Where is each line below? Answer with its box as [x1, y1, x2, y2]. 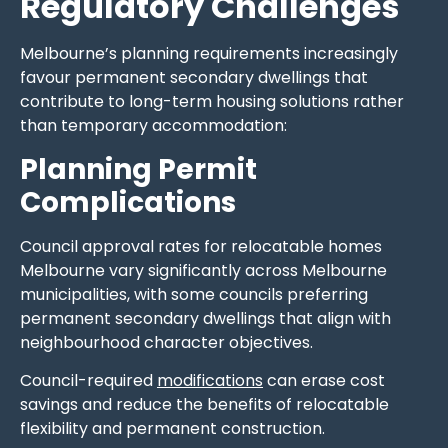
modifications [157, 369, 263, 393]
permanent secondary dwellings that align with [20, 306, 391, 330]
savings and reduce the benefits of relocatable [20, 393, 389, 417]
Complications [20, 182, 236, 222]
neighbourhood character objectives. [20, 330, 313, 354]
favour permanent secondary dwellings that [20, 66, 368, 90]
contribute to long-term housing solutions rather [20, 90, 404, 114]
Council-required [20, 369, 157, 393]
